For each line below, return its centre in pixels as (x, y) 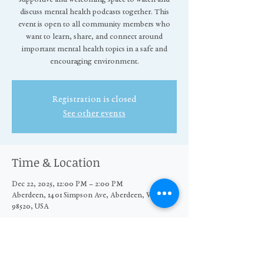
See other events (94, 113)
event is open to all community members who (94, 24)
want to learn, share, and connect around (94, 37)
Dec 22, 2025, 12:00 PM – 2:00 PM (67, 184)
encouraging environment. (94, 62)
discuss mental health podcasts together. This (94, 12)
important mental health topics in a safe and (94, 49)
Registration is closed (94, 99)
